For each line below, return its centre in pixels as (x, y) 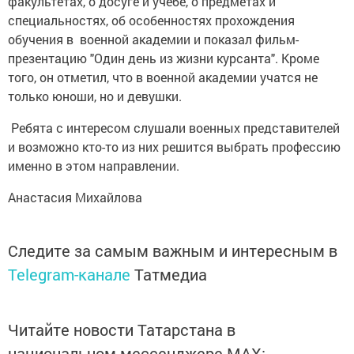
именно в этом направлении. (94, 165)
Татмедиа (171, 274)
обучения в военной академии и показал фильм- (153, 39)
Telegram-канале (69, 274)
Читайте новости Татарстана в (122, 329)
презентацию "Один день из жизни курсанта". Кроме (164, 58)
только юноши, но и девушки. (95, 96)
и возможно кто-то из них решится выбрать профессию (174, 146)
